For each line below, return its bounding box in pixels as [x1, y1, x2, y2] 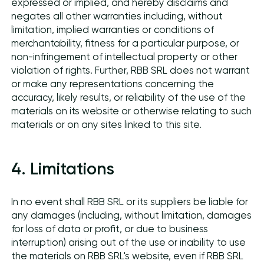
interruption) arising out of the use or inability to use [11, 236, 246, 248]
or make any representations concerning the [11, 78, 214, 90]
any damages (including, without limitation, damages [11, 209, 252, 221]
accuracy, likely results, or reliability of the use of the [11, 92, 246, 104]
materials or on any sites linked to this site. [11, 119, 202, 131]
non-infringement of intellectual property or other [11, 51, 238, 63]
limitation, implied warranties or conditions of [11, 24, 214, 36]
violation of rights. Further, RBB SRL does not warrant [11, 65, 250, 77]
